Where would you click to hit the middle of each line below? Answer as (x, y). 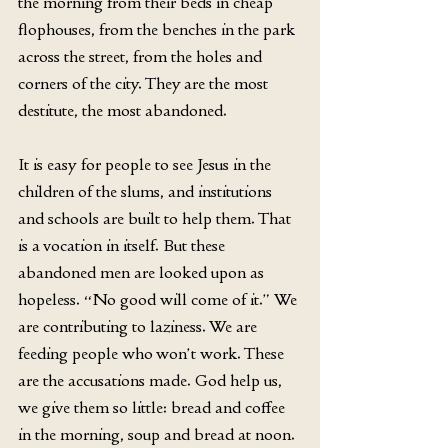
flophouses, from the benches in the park (158, 28)
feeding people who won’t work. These (153, 352)
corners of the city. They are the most (145, 82)
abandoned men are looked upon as (143, 271)
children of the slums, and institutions (147, 190)
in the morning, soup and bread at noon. (158, 433)
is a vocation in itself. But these (123, 244)
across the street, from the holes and (142, 55)
